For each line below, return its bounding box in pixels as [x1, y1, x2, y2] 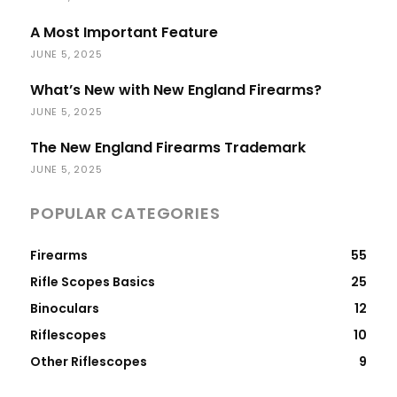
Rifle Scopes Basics [30, 272, 155, 291]
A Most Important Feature [30, 21, 218, 43]
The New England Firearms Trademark [30, 136, 306, 158]
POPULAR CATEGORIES [30, 201, 221, 224]
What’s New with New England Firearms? [30, 79, 322, 100]
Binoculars [30, 299, 99, 317]
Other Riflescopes [30, 352, 147, 370]
